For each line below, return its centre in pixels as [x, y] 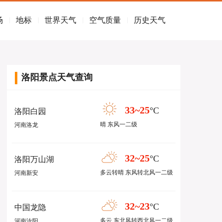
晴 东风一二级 [119, 124]
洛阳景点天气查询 [57, 77]
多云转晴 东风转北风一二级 [137, 172]
